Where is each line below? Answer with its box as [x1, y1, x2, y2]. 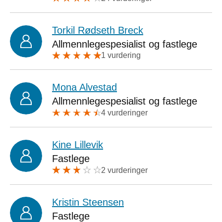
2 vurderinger [101, 166, 148, 174]
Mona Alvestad [52, 82, 117, 93]
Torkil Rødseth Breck [52, 24, 143, 36]
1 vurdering [101, 51, 141, 60]
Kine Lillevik [52, 139, 103, 150]
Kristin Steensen [52, 196, 124, 208]
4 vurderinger [101, 108, 148, 117]
